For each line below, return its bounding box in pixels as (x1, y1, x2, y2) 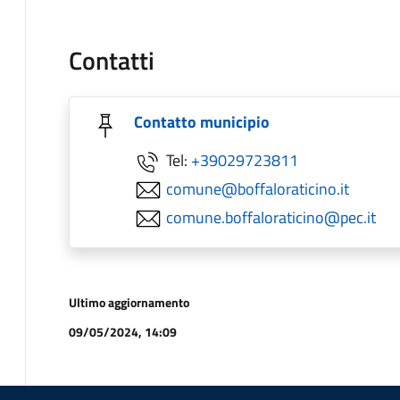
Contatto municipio (134, 110, 270, 134)
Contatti (69, 41, 154, 79)
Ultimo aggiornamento (69, 293, 189, 312)
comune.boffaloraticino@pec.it (166, 204, 376, 229)
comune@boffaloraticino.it (166, 176, 349, 201)
